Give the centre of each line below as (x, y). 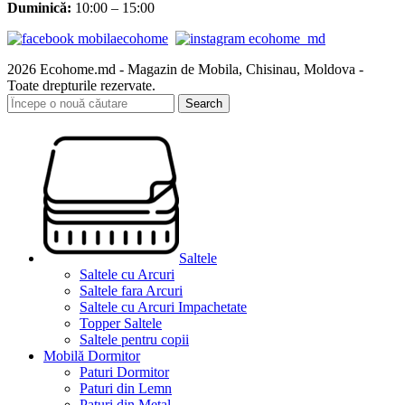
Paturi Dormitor (124, 372)
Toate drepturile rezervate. (81, 85)
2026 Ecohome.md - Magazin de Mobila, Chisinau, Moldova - (185, 69)
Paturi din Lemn (126, 388)
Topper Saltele (121, 323)
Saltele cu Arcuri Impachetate (163, 306)
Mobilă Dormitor (92, 355)
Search (204, 103)
